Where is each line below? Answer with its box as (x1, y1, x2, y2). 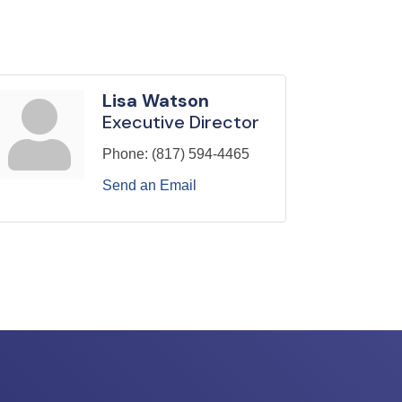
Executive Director (102, 110, 259, 135)
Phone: (102, 146, 148, 162)
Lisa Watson (102, 89, 209, 113)
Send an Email (102, 178, 197, 194)
